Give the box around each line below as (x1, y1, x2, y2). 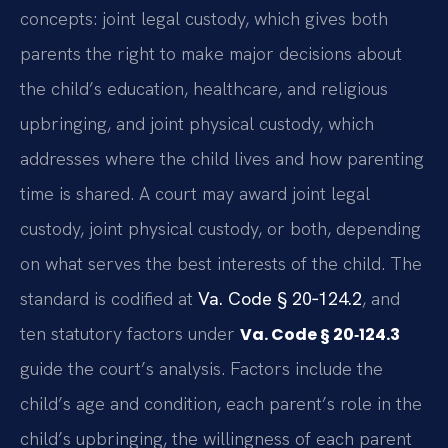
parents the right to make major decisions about (20, 42, 402, 66)
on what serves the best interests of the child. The (20, 252, 422, 276)
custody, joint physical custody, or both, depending (20, 217, 421, 241)
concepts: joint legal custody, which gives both (20, 7, 388, 31)
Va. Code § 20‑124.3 (240, 323, 400, 347)
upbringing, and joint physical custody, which (20, 112, 374, 136)
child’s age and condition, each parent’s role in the (20, 392, 422, 416)
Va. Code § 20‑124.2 (198, 287, 362, 311)
